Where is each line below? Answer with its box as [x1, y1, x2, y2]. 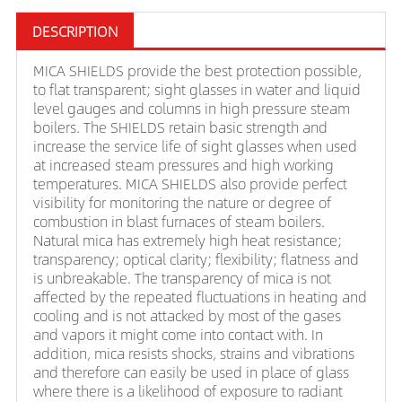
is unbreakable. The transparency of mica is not [33, 267, 331, 290]
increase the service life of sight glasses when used [33, 135, 357, 158]
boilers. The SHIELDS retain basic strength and [33, 116, 328, 139]
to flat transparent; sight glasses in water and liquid [33, 78, 361, 101]
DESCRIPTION [32, 20, 118, 43]
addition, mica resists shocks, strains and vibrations [33, 342, 354, 365]
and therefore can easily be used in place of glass [33, 361, 349, 384]
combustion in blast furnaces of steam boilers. [33, 210, 325, 233]
